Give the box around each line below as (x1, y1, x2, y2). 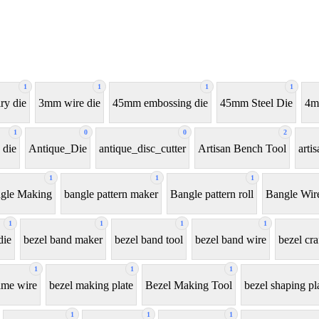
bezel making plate (49, 278, 133, 291)
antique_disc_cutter (99, 142, 186, 155)
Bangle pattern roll (170, 187, 253, 200)
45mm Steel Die (220, 96, 293, 109)
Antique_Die (28, 142, 87, 155)
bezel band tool (115, 233, 183, 246)
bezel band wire (195, 233, 266, 246)
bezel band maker (23, 233, 103, 246)
